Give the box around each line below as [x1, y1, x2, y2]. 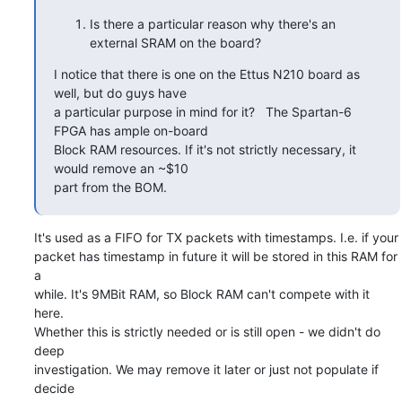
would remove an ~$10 [53, 160, 188, 176]
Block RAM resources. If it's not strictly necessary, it [53, 141, 356, 157]
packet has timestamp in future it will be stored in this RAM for [33, 248, 398, 264]
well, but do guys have [53, 84, 187, 100]
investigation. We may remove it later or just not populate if [33, 361, 379, 377]
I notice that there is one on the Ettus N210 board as [53, 66, 360, 82]
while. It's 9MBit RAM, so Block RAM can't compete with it [33, 285, 370, 301]
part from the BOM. [53, 179, 167, 195]
